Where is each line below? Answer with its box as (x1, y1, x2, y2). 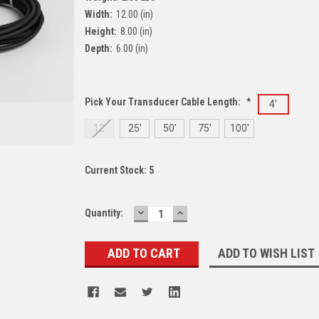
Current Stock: (85, 164, 149, 176)
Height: (85, 25, 117, 37)
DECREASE (135, 204, 197, 219)
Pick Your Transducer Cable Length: (85, 95, 243, 108)
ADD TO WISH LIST (217, 245, 315, 261)
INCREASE (174, 204, 234, 219)
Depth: (85, 42, 113, 54)
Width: (85, 8, 113, 20)
